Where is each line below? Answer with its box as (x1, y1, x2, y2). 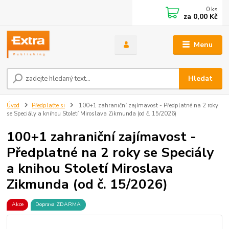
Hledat (188, 74, 213, 84)
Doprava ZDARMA (35, 200, 81, 209)
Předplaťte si (32, 102, 65, 110)
